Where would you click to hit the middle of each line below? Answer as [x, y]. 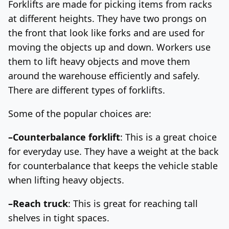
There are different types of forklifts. [87, 90]
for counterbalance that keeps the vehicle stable [113, 165]
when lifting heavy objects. [66, 180]
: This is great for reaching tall [133, 203]
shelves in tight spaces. [59, 217]
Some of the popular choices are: [80, 113]
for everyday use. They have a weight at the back [113, 151]
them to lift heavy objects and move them [99, 61]
